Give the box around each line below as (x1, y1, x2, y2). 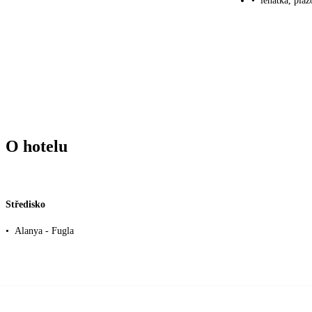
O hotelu (6, 136, 68, 155)
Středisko (6, 199, 45, 210)
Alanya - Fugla (15, 225, 74, 236)
